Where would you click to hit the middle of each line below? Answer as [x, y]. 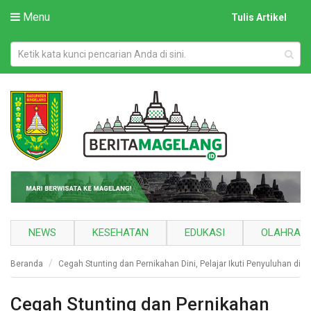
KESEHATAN [120, 233]
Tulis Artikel [259, 17]
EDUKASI [205, 233]
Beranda [27, 264]
